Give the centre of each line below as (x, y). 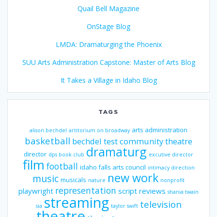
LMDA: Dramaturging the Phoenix (108, 44)
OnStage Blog (108, 26)
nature (97, 180)
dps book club (66, 154)
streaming (76, 202)
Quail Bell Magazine (108, 8)
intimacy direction (171, 167)
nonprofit (172, 180)
